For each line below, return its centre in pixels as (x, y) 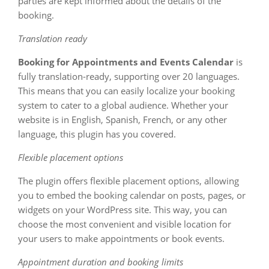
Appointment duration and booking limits (101, 262)
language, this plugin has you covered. (97, 134)
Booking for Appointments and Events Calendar (126, 62)
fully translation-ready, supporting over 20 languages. (129, 76)
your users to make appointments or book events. (121, 238)
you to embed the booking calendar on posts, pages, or (132, 195)
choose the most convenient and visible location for (125, 224)
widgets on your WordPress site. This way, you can (122, 210)
